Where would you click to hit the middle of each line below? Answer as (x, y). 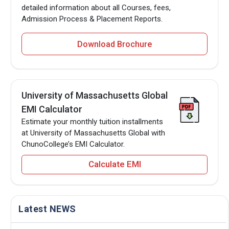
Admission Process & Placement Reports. (92, 19)
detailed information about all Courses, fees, (96, 7)
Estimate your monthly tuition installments (93, 121)
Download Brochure (114, 44)
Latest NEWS (47, 209)
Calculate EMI (114, 164)
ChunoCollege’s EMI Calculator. (73, 144)
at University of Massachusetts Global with (94, 133)
